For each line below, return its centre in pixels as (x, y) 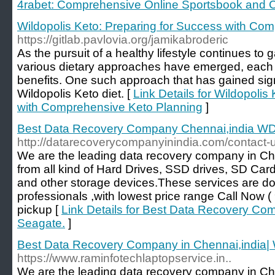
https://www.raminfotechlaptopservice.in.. (124, 258)
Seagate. (41, 223)
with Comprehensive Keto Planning (110, 107)
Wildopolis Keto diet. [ (75, 94)
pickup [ (39, 210)
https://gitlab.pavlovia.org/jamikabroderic (123, 40)
